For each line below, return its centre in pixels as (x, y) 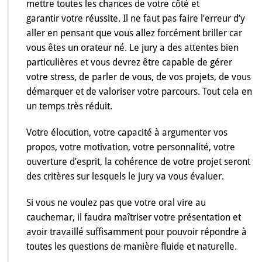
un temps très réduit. (69, 106)
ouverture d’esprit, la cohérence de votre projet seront (138, 162)
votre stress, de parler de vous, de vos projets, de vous (139, 77)
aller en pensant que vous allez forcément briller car (134, 33)
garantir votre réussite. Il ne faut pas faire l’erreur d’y (136, 19)
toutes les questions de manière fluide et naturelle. (132, 247)
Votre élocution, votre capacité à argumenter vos (127, 133)
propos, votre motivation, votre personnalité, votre (131, 147)
